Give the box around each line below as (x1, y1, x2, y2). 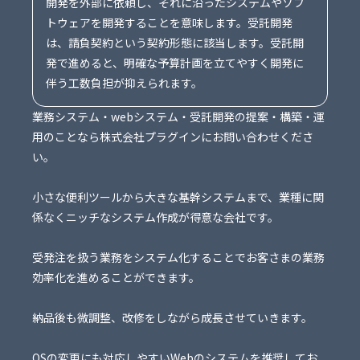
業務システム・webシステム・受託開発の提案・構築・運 (32, 108, 325, 125)
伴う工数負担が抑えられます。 (46, 75, 202, 92)
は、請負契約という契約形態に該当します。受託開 (46, 35, 304, 51)
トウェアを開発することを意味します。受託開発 (46, 14, 292, 31)
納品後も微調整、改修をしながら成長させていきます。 (32, 309, 313, 326)
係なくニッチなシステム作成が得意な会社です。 (32, 209, 279, 226)
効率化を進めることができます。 (32, 269, 200, 286)
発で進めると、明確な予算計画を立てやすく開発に (46, 55, 304, 72)
